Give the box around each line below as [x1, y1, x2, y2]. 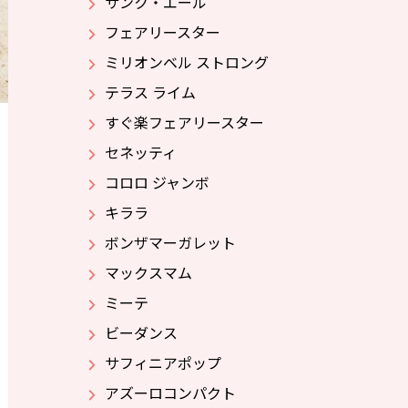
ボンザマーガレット [105, 231, 236, 253]
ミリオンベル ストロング [105, 51, 269, 73]
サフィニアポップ [105, 352, 221, 373]
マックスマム [105, 261, 192, 283]
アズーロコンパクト [105, 382, 236, 403]
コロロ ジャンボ [105, 171, 209, 193]
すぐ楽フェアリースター [105, 111, 264, 133]
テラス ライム [105, 81, 196, 103]
